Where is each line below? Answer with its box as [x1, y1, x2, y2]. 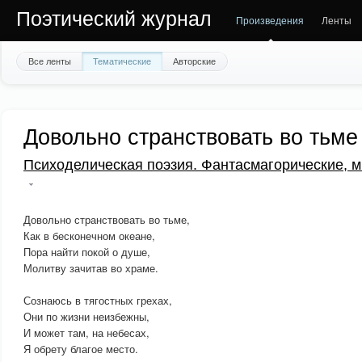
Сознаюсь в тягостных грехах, [23, 293, 172, 308]
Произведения [236, 13, 304, 27]
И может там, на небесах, [23, 325, 149, 340]
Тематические [93, 54, 151, 67]
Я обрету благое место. [23, 341, 138, 356]
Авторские [173, 54, 216, 67]
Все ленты [28, 54, 71, 67]
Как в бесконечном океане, [23, 228, 155, 243]
